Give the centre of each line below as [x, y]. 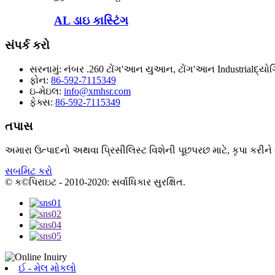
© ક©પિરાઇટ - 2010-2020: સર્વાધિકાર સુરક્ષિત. [95, 182]
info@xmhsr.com [97, 91]
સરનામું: [45, 69]
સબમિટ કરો [29, 171]
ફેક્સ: [41, 103]
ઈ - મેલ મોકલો [47, 268]
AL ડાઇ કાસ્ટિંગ [91, 20]
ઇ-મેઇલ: [45, 91]
